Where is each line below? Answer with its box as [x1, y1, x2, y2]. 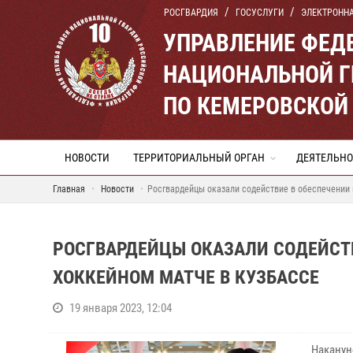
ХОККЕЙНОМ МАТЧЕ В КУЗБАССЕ [53, 266, 319, 288]
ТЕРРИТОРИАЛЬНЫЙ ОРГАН [133, 151, 265, 164]
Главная [53, 184, 85, 195]
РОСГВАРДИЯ [164, 7, 218, 18]
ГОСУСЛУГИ [236, 7, 284, 18]
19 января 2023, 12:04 [69, 301, 172, 315]
